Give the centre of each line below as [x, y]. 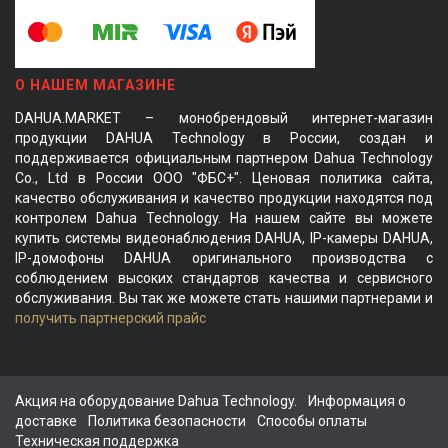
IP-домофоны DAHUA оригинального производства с [224, 257]
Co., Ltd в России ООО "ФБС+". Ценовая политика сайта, [224, 177]
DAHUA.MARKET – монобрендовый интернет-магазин [224, 117]
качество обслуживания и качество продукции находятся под [224, 197]
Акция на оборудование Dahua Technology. [156, 400]
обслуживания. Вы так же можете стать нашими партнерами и [224, 297]
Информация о [357, 400]
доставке [46, 420]
